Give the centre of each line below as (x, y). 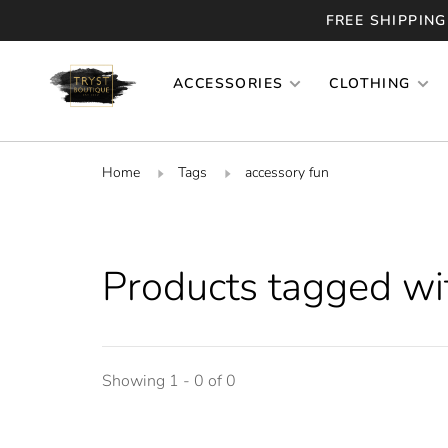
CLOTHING (370, 83)
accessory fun (287, 172)
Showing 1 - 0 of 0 (169, 380)
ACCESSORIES (228, 83)
